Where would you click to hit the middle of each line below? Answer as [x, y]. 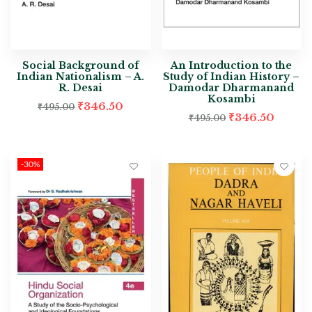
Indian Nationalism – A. [81, 76]
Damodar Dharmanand [232, 87]
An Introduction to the [232, 65]
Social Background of [81, 65]
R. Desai [81, 87]
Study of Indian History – [232, 76]
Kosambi [231, 99]
